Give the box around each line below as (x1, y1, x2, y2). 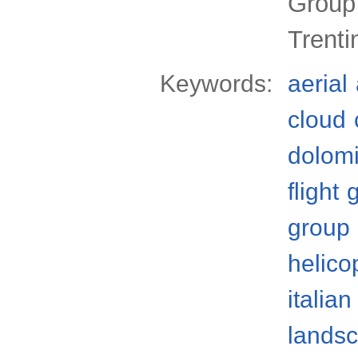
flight (288, 178, 339, 205)
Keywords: (160, 70, 272, 97)
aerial (288, 70, 348, 97)
